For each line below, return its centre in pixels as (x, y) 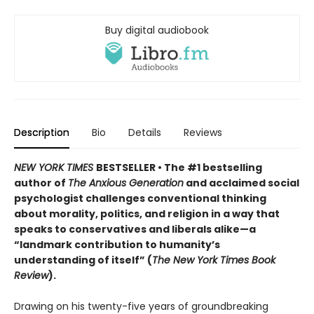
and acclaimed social (241, 183)
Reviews (203, 132)
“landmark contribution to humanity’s (117, 244)
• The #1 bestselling (210, 167)
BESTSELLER (127, 167)
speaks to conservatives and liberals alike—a (135, 229)
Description (42, 132)
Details (145, 132)
